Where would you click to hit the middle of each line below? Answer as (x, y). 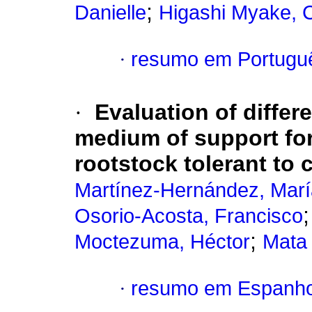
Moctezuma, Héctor (162, 242)
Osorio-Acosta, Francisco (189, 216)
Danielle (110, 13)
